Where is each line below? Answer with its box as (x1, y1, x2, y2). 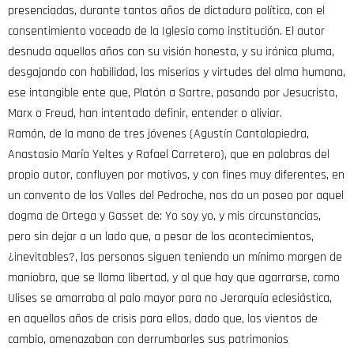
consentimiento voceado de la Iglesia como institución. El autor (8, 22, 325, 40)
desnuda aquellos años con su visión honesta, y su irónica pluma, (8, 43, 334, 60)
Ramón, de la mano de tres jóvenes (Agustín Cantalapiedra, (8, 125, 309, 142)
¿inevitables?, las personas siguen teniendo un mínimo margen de (8, 248, 342, 265)
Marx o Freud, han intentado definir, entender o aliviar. (8, 104, 282, 122)
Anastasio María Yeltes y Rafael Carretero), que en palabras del (8, 145, 330, 163)
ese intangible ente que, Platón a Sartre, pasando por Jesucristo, (8, 84, 337, 101)
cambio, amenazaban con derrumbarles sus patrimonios (8, 330, 288, 348)
